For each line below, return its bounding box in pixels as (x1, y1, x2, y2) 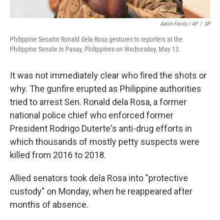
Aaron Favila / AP (160, 21, 197, 27)
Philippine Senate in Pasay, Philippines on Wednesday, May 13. (10, 45, 181, 53)
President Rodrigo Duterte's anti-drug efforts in (10, 123, 192, 134)
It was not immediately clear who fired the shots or (10, 70, 207, 81)
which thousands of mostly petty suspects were (10, 137, 199, 147)
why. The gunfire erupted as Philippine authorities (10, 83, 201, 94)
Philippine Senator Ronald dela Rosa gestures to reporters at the (10, 35, 183, 43)
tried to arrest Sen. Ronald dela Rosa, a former (10, 97, 187, 107)
